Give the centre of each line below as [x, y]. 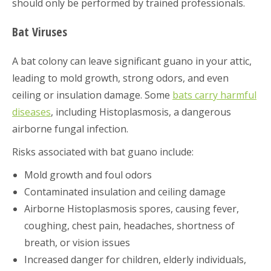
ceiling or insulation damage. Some [92, 95]
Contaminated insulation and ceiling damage [125, 191]
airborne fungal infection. [70, 129]
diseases [31, 112]
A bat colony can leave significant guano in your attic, [132, 61]
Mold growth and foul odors [88, 175]
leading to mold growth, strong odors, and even [120, 78]
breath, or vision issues [77, 242]
